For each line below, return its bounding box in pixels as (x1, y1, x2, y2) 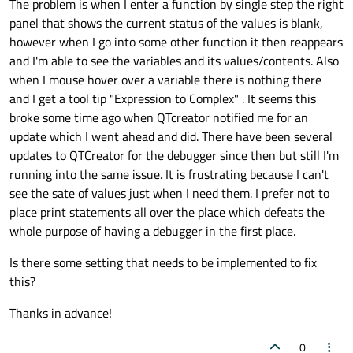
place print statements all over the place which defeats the (9, 203, 325, 222)
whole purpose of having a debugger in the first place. (9, 221, 295, 241)
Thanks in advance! (9, 303, 112, 323)
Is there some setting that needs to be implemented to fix (9, 253, 317, 273)
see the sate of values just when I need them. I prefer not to (9, 184, 329, 203)
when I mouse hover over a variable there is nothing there (9, 70, 321, 90)
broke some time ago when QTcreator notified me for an (9, 108, 308, 128)
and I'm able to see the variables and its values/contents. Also (9, 51, 339, 71)
